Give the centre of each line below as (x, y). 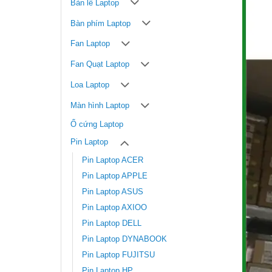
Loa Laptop (90, 85)
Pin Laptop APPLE (115, 176)
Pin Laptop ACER (113, 161)
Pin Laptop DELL (112, 224)
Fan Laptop (90, 44)
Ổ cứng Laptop (97, 124)
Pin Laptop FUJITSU (118, 255)
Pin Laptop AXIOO (114, 208)
